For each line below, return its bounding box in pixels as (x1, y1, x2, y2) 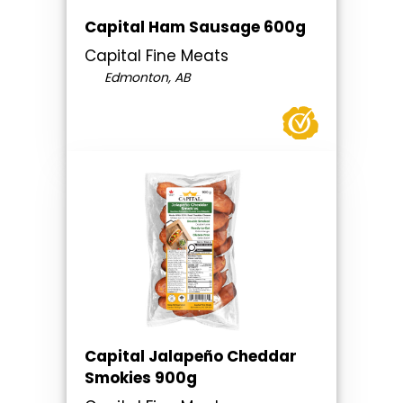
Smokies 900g (85, 367, 197, 390)
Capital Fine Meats (85, 45, 228, 67)
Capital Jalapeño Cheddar (85, 345, 297, 368)
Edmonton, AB (100, 68, 191, 87)
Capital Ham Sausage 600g (85, 16, 306, 39)
